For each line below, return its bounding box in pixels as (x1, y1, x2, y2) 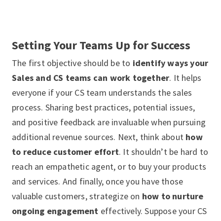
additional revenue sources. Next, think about (12, 131, 186, 143)
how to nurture (142, 190, 204, 202)
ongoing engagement (12, 205, 99, 217)
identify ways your (132, 57, 209, 69)
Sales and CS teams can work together (12, 72, 170, 83)
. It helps (169, 72, 202, 83)
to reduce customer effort (12, 146, 119, 157)
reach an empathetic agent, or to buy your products (12, 161, 207, 172)
